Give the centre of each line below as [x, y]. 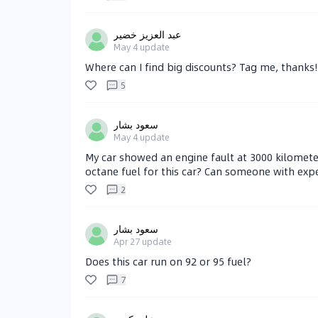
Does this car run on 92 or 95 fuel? [168, 262]
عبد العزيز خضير [147, 34]
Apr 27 [127, 242]
